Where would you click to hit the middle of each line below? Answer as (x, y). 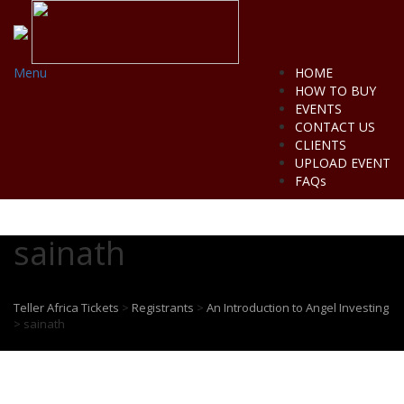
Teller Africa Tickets (66, 308)
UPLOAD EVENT (343, 163)
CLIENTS (321, 145)
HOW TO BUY (335, 91)
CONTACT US (335, 127)
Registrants (163, 308)
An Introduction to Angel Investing (298, 308)
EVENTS (318, 109)
